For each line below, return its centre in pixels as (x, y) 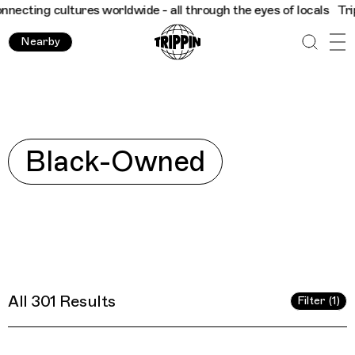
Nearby (40, 42)
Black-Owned (115, 162)
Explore (30, 147)
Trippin (205, 10)
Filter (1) (319, 301)
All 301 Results (62, 301)
